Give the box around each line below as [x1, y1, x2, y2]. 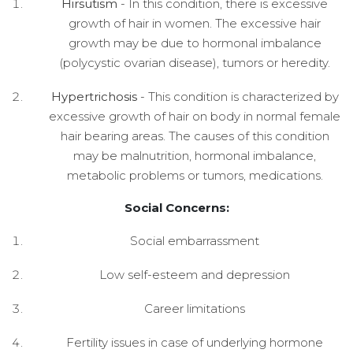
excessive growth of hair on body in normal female [49, 108, 340, 124]
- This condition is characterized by [136, 88, 339, 104]
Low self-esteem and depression [99, 266, 290, 282]
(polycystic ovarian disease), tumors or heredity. [59, 54, 330, 70]
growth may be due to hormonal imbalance [68, 35, 321, 50]
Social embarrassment [130, 232, 259, 248]
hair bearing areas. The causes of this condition [60, 128, 329, 143]
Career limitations [144, 300, 245, 316]
